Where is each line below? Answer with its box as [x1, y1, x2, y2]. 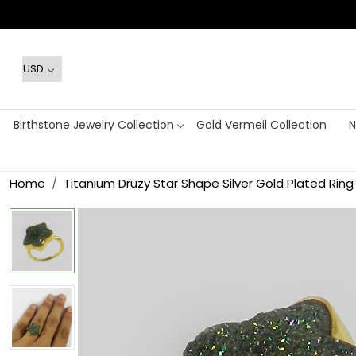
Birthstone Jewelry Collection [13, 116, 174, 133]
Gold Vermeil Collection [195, 116, 327, 133]
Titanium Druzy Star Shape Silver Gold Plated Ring [64, 175, 354, 192]
